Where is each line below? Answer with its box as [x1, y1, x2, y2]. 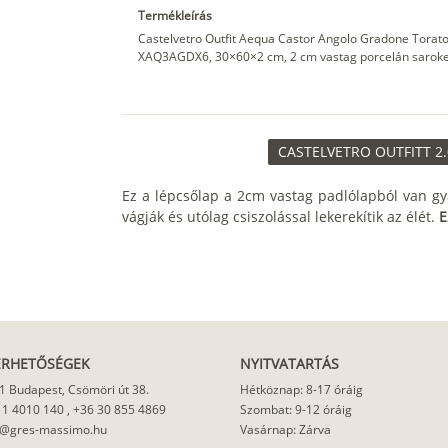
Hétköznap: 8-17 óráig [240, 381, 363, 399]
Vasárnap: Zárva [240, 421, 331, 439]
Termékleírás [137, 7, 212, 25]
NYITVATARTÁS [240, 354, 339, 374]
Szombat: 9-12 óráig [240, 401, 352, 419]
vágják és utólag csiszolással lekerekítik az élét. [121, 207, 439, 227]
